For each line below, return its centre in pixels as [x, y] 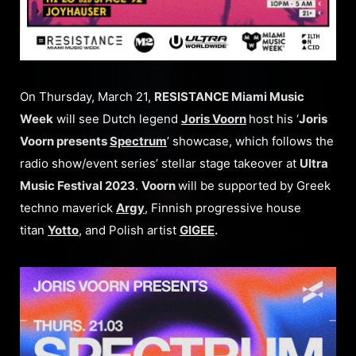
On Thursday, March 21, [87, 97]
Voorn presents [65, 141]
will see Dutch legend [117, 119]
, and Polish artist [129, 230]
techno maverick [68, 208]
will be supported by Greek [254, 186]
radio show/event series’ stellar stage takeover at [160, 163]
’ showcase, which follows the [250, 141]
